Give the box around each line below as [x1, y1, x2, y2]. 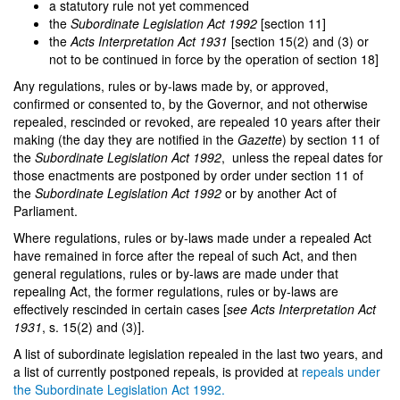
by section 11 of [290, 130, 379, 148]
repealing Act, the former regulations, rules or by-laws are [13, 282, 338, 300]
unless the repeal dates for [229, 148, 383, 166]
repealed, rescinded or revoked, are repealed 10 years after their [13, 112, 380, 130]
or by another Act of [225, 184, 337, 202]
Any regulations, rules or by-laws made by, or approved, [13, 77, 329, 95]
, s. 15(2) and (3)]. [42, 318, 145, 336]
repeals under [302, 362, 380, 380]
